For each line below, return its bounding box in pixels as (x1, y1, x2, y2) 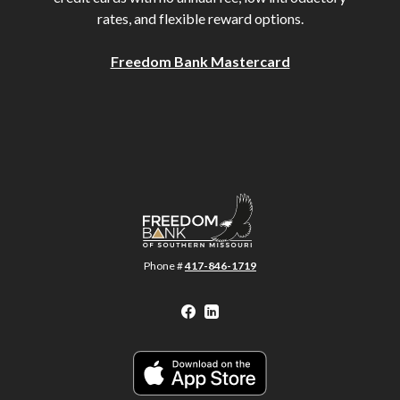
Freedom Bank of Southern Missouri (142, 194, 362, 211)
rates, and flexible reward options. (96, 10, 304, 27)
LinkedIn (218, 302, 274, 320)
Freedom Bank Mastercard (110, 53, 290, 70)
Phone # (144, 259, 185, 273)
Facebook (195, 302, 261, 320)
